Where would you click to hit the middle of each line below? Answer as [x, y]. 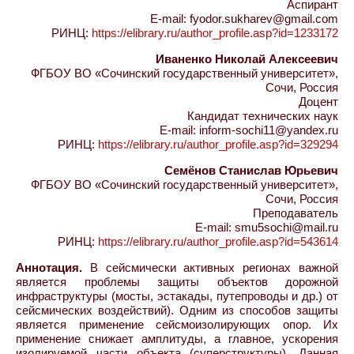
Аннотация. [49, 267]
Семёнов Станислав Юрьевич [251, 170]
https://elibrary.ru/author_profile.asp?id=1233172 [215, 33]
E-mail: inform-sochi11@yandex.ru [249, 130]
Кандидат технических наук [263, 116]
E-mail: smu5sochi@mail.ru [267, 227]
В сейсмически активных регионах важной [210, 267]
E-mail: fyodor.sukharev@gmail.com [244, 19]
